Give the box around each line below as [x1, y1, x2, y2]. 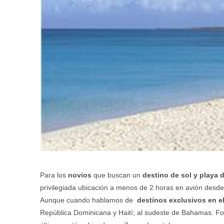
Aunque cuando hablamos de [40, 195, 137, 204]
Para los [40, 170, 68, 179]
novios [68, 170, 91, 179]
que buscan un [91, 170, 142, 179]
